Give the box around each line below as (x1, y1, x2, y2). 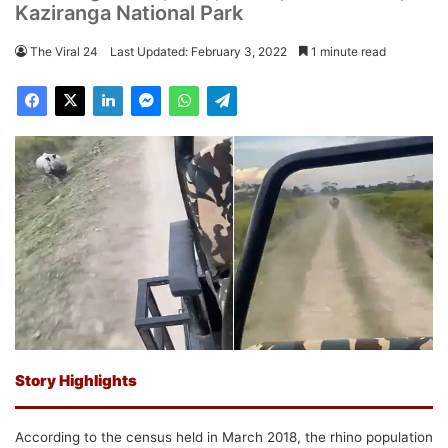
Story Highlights (15, 371, 137, 391)
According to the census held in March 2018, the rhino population (15, 429, 433, 446)
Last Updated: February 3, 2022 (110, 44, 287, 60)
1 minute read (308, 44, 386, 60)
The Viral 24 (30, 44, 98, 60)
